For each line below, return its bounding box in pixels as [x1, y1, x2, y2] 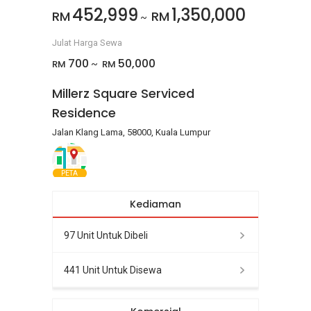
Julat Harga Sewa [52, 37, 122, 48]
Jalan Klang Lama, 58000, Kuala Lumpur [52, 127, 210, 137]
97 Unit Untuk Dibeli [64, 229, 148, 241]
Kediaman [130, 197, 181, 211]
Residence [52, 104, 116, 121]
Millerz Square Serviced [52, 85, 194, 102]
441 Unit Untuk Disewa [64, 264, 162, 276]
